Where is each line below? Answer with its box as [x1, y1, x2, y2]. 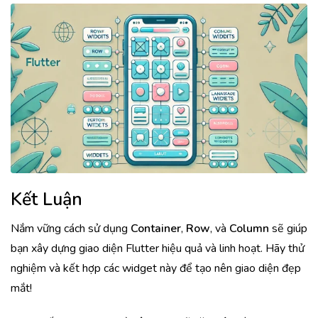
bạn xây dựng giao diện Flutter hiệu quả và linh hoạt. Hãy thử [11, 241, 305, 256]
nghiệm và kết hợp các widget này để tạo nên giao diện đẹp [11, 261, 301, 276]
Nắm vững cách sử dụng [11, 221, 131, 236]
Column [229, 221, 269, 236]
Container [131, 221, 181, 236]
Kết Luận [11, 187, 82, 212]
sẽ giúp [269, 221, 307, 236]
